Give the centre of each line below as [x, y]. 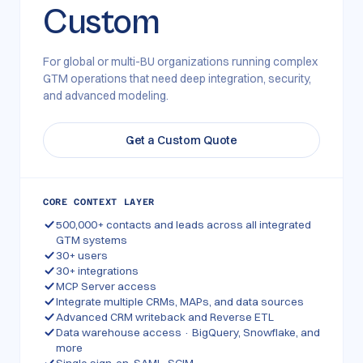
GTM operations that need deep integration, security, [177, 79]
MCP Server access [106, 286]
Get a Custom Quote [181, 140]
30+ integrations [97, 271]
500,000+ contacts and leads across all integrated [184, 224]
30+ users [82, 255]
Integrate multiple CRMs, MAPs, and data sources [180, 301]
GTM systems [92, 240]
